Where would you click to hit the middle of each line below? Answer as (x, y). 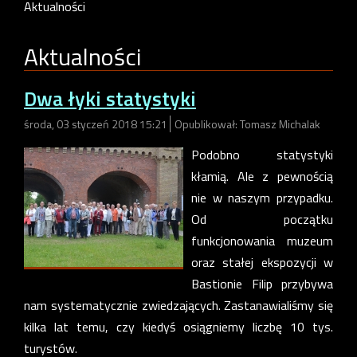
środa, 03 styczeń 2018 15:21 (97, 124)
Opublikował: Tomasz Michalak (247, 124)
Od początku (262, 220)
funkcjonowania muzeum (262, 241)
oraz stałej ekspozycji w (262, 263)
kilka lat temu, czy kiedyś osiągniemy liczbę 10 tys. (178, 327)
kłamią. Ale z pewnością (262, 177)
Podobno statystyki (262, 155)
